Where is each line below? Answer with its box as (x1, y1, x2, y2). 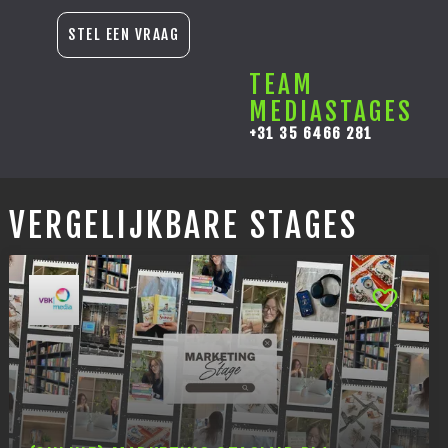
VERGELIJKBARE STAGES (8, 204, 358, 247)
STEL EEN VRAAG (68, 25, 180, 45)
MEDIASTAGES (249, 96, 413, 128)
